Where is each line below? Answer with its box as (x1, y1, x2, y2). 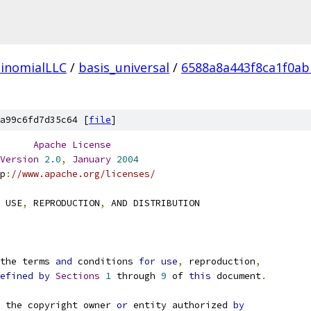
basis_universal (78, 59, 169, 76)
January (72, 153, 111, 165)
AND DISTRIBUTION (106, 197, 200, 209)
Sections (56, 270, 100, 282)
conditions (72, 255, 139, 267)
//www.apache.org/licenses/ (11, 168, 155, 180)
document (211, 270, 261, 282)
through (111, 270, 161, 282)
